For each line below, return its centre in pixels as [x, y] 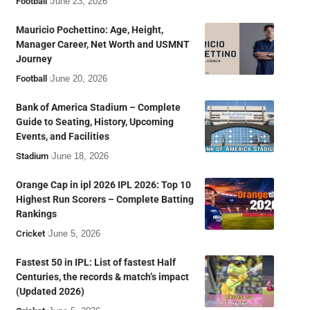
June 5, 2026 [74, 233]
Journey [34, 58]
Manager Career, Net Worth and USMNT [102, 44]
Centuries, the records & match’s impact [102, 276]
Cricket [30, 233]
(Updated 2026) [50, 291]
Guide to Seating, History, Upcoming [94, 121]
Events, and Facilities [62, 136]
